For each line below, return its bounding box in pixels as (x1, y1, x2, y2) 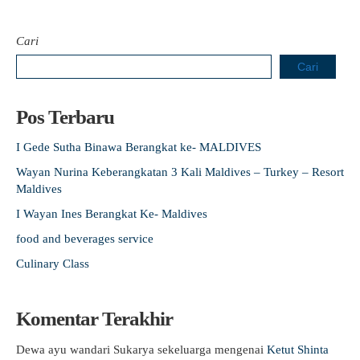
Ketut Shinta (267, 342, 329, 356)
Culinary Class (16, 256, 89, 270)
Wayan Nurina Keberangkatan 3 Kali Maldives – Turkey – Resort (16, 165, 344, 178)
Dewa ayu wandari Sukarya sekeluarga (16, 342, 211, 356)
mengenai (211, 342, 267, 356)
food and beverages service (16, 231, 153, 245)
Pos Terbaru (16, 105, 114, 128)
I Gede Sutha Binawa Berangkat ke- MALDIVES (16, 140, 261, 153)
